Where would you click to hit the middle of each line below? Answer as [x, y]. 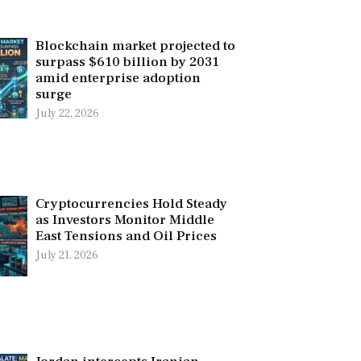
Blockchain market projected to [135, 46]
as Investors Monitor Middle [124, 220]
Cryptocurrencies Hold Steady [131, 203]
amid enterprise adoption [118, 78]
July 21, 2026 [66, 255]
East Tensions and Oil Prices [126, 236]
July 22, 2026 [67, 113]
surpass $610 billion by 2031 [127, 62]
